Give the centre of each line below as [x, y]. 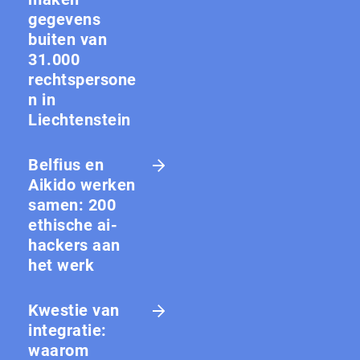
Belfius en [66, 164]
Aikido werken [82, 184]
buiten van [67, 39]
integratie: [67, 330]
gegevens [64, 19]
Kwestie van [74, 310]
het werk [61, 265]
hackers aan [74, 245]
